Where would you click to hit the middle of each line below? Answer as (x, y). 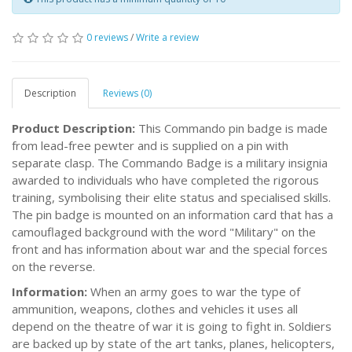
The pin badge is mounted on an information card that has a (172, 215)
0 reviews (107, 38)
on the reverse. (53, 267)
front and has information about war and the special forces (170, 249)
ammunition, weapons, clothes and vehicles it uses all (155, 309)
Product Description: (75, 128)
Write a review (167, 38)
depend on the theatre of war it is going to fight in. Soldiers (172, 326)
